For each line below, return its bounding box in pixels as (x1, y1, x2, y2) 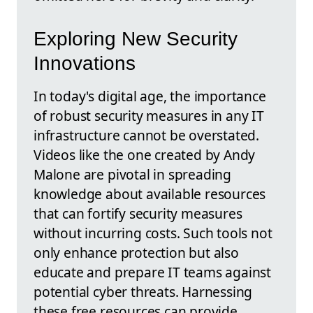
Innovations (34, 52, 136, 75)
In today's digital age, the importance (34, 87, 266, 106)
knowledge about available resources (34, 184, 266, 204)
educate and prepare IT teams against (34, 263, 272, 282)
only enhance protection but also (34, 243, 239, 263)
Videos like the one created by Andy (34, 145, 256, 165)
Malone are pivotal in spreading (34, 165, 232, 184)
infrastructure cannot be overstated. (34, 126, 260, 145)
